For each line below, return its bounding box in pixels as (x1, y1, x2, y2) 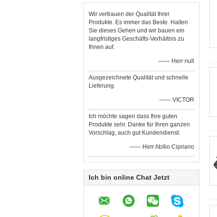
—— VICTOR (159, 96, 194, 103)
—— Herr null (158, 58, 194, 64)
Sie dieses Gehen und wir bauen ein (89, 27, 185, 34)
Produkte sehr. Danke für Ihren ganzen (89, 121, 190, 128)
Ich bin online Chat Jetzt (89, 173, 170, 181)
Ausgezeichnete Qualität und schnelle (89, 74, 188, 81)
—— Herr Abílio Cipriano (129, 143, 194, 150)
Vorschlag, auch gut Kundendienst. (89, 129, 180, 136)
